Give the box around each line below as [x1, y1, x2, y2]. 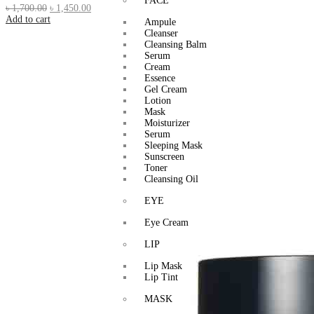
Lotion [144, 95, 171, 106]
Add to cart [6, 13, 50, 25]
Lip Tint [144, 271, 178, 282]
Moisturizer [144, 117, 190, 128]
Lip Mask [144, 260, 182, 271]
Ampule [144, 16, 176, 27]
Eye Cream [144, 217, 189, 228]
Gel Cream [144, 83, 187, 95]
